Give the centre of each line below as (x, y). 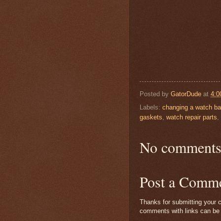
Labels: (151, 108)
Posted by (155, 94)
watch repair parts (192, 117)
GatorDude (186, 94)
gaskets (151, 117)
